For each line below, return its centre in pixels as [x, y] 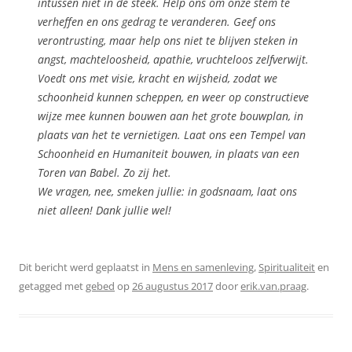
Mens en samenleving [203, 267]
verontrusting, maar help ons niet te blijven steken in [168, 40]
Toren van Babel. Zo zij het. [104, 172]
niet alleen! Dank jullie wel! [104, 210]
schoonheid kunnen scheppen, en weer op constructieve [173, 97]
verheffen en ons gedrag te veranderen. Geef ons [157, 21]
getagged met [52, 286]
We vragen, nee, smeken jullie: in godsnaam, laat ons [167, 191]
